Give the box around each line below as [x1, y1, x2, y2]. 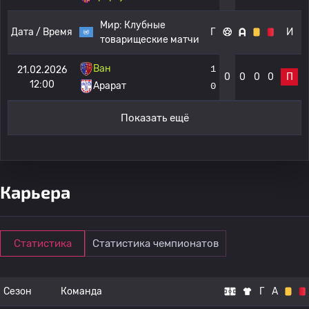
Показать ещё [120, 112, 189, 124]
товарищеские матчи [100, 34, 199, 46]
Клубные [124, 19, 166, 31]
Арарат [93, 80, 126, 92]
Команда [61, 286, 102, 297]
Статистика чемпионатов [92, 237, 219, 250]
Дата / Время [11, 26, 72, 38]
